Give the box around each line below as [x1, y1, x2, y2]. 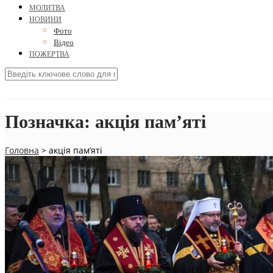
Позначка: [5, 112, 95, 132]
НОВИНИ [29, 15, 62, 24]
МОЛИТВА [29, 4, 65, 13]
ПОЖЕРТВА [29, 50, 69, 59]
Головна [5, 144, 39, 157]
